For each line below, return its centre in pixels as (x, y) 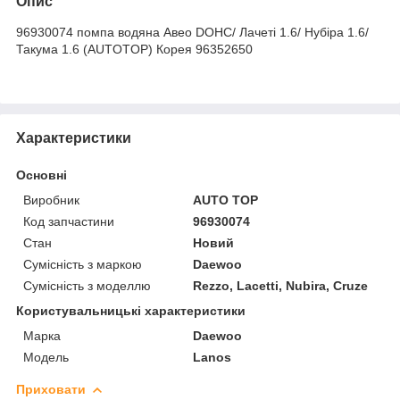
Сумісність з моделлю (87, 285)
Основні (42, 175)
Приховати (51, 389)
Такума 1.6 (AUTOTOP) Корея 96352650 (134, 49)
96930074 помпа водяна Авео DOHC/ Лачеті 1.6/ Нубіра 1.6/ (192, 32)
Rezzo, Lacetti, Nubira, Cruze (281, 285)
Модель (46, 357)
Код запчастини (69, 221)
